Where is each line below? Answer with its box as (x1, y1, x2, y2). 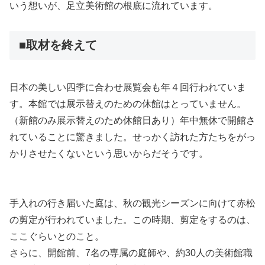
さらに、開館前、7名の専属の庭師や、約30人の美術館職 (9, 248, 253, 258)
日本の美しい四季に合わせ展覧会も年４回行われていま (9, 82, 246, 92)
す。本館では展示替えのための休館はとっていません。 (9, 98, 246, 109)
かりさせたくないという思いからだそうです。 (9, 148, 208, 159)
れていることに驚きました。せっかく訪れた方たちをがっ (9, 131, 256, 142)
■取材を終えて (19, 38, 97, 52)
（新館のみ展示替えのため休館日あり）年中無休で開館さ (9, 115, 256, 125)
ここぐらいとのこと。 (9, 231, 104, 242)
